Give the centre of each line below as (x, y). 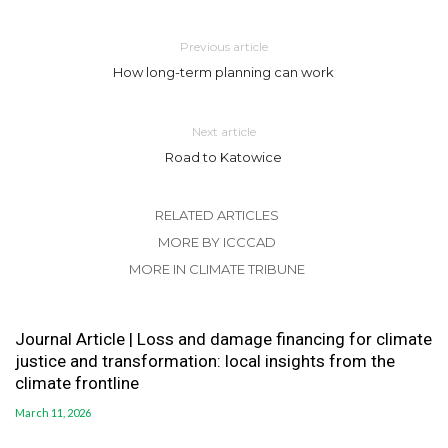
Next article (223, 132)
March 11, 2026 (53, 413)
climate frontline (77, 383)
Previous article (223, 47)
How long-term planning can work (224, 72)
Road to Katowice (224, 157)
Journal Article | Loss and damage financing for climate (223, 339)
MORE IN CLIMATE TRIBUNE (216, 269)
